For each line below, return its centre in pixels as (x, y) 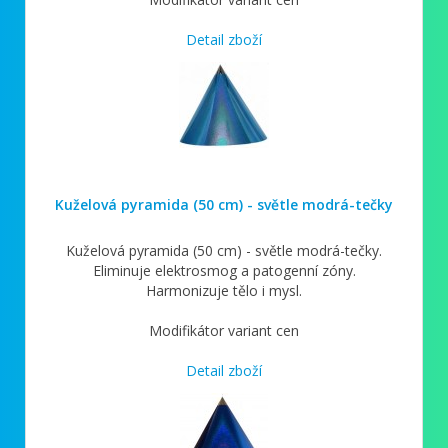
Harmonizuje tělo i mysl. (224, 290)
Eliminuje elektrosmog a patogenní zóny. (224, 270)
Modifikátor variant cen (224, 330)
